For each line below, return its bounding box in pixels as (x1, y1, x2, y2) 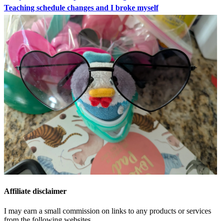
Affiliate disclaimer (4, 187, 67, 196)
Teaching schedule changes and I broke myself (4, 3, 158, 12)
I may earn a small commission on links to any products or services (4, 206, 211, 215)
